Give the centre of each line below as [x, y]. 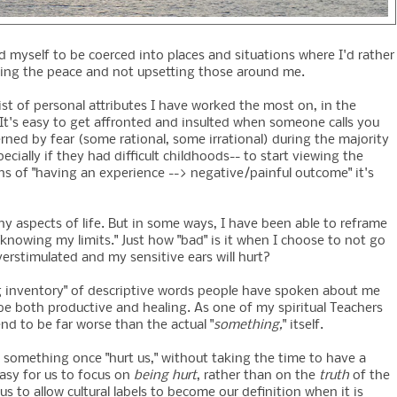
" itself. [303, 326]
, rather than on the [258, 376]
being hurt [165, 376]
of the [370, 376]
